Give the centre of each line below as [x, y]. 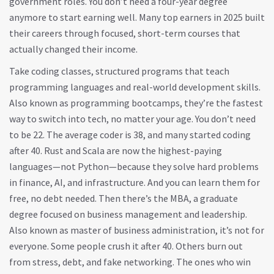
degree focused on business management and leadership [127, 214]
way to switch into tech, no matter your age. [101, 119]
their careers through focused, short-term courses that [125, 33]
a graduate [216, 198]
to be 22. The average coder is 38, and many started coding [130, 135]
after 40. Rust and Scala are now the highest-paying [116, 150]
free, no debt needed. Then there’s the [90, 198]
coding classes [61, 71]
